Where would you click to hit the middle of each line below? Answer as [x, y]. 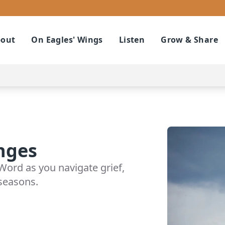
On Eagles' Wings [67, 40]
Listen [132, 40]
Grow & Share [189, 40]
